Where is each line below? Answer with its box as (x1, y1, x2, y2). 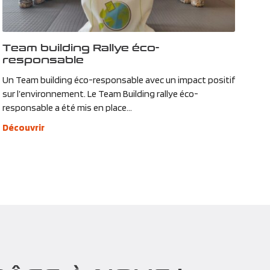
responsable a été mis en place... (2, 101, 132, 113)
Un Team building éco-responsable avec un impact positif (2, 74, 235, 86)
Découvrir (2, 121, 45, 133)
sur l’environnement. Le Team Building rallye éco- (2, 87, 198, 99)
